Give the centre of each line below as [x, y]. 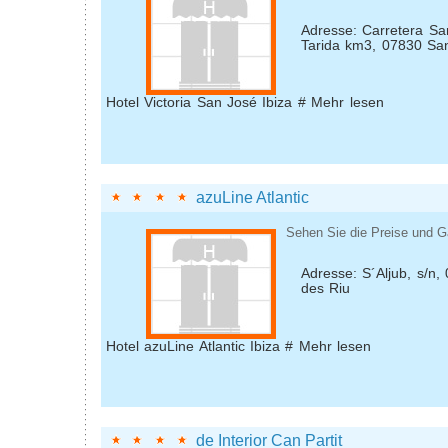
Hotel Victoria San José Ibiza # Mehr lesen [245, 103]
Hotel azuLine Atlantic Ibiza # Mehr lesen [239, 346]
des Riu [326, 289]
